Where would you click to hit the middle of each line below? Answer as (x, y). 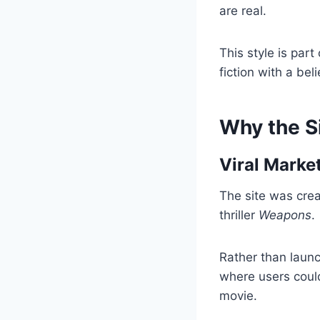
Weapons (285, 215)
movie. (238, 295)
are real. (243, 10)
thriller (239, 215)
